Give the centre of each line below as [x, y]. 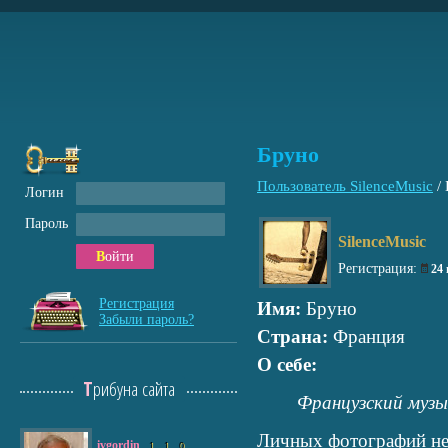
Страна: [292, 336]
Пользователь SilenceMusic [345, 186]
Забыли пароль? [146, 319]
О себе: [287, 364]
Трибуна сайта [133, 389]
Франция [366, 336]
